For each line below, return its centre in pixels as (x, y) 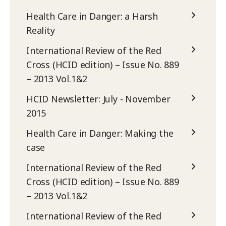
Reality (41, 30)
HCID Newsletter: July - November (98, 99)
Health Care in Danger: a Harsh (92, 16)
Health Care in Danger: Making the (100, 133)
